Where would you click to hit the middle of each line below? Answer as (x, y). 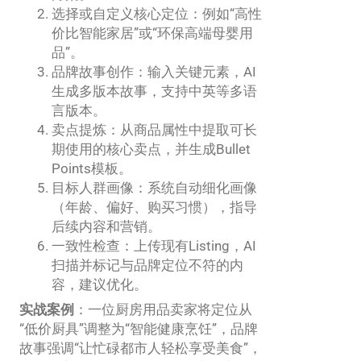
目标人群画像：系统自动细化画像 (154, 188)
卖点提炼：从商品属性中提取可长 (154, 130)
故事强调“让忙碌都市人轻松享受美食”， (141, 349)
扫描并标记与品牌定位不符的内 (147, 266)
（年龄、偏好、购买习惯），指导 (154, 207)
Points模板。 (92, 169)
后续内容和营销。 (106, 227)
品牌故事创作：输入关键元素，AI (154, 72)
